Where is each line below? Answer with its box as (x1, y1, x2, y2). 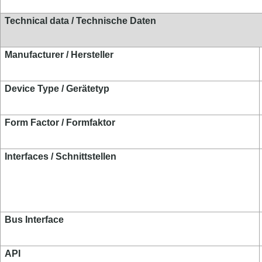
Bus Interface (5, 215, 64, 225)
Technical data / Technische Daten (5, 16, 156, 26)
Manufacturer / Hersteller (5, 50, 113, 60)
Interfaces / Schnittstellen (5, 151, 116, 161)
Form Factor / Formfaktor (5, 118, 115, 127)
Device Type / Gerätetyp (5, 84, 109, 94)
